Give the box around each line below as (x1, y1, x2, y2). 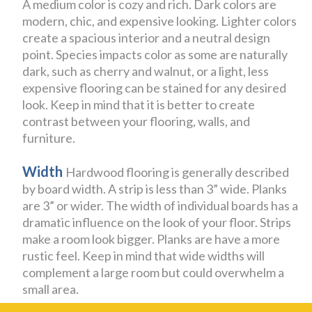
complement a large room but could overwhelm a (22, 264, 285, 280)
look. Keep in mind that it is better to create (22, 96, 256, 112)
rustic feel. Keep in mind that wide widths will (22, 247, 265, 263)
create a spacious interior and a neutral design (22, 29, 271, 45)
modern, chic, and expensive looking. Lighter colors (22, 13, 297, 29)
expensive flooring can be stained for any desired (22, 79, 287, 95)
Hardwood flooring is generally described (65, 164, 290, 180)
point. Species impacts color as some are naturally (22, 46, 288, 62)
